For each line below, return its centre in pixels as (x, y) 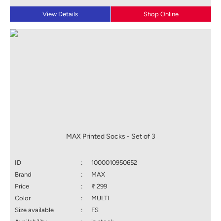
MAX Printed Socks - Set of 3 (110, 137)
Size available (34, 210)
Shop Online (161, 14)
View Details (60, 14)
